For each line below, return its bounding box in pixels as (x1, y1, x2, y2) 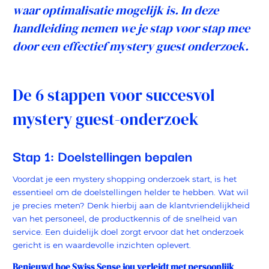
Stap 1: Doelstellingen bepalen (13, 144, 192, 166)
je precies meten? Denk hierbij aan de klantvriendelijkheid (13, 200, 250, 210)
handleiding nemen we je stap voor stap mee (13, 19, 250, 37)
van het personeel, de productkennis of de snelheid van (13, 213, 237, 223)
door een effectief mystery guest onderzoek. (13, 37, 249, 55)
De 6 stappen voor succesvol (13, 83, 215, 106)
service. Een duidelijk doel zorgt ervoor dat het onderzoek (13, 226, 244, 237)
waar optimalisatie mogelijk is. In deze (13, 1, 219, 19)
